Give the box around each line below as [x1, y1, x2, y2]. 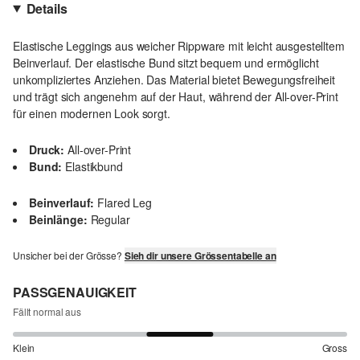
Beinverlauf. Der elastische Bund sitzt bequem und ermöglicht [13, 55, 319, 72]
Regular [90, 211, 130, 228]
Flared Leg [97, 194, 152, 211]
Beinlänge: [29, 211, 88, 228]
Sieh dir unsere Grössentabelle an [124, 248, 276, 264]
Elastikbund [65, 158, 123, 175]
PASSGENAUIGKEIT [13, 283, 137, 302]
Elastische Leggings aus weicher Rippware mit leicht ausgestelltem [13, 38, 345, 55]
